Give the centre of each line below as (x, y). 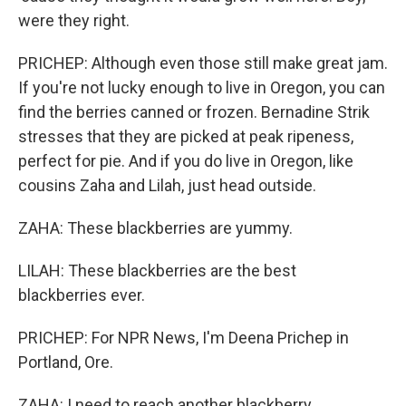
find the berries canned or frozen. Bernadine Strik (194, 112)
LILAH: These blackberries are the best (157, 271)
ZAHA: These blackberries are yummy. (155, 228)
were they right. (74, 20)
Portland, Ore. (66, 362)
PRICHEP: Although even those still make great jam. (203, 63)
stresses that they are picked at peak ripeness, (186, 136)
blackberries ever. (82, 295)
